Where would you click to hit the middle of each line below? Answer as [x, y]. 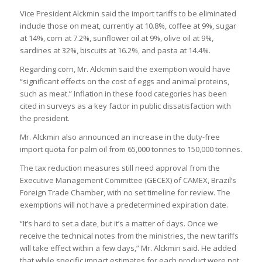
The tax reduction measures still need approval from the [120, 168]
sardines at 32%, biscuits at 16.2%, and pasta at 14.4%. [115, 51]
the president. [44, 118]
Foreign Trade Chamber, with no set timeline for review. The [125, 193]
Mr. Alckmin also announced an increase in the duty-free [120, 137]
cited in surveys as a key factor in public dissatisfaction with [125, 106]
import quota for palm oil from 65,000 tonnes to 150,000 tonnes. [131, 149]
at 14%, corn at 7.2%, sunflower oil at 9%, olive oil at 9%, [116, 38]
